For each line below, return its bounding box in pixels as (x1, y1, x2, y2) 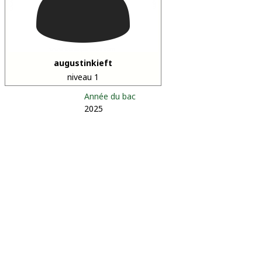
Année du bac (84, 91, 136, 102)
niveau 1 (67, 71, 99, 82)
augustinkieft (54, 57, 112, 68)
